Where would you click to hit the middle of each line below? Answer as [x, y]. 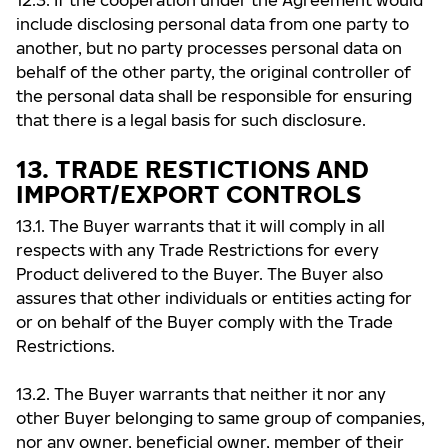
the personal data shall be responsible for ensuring [214, 96]
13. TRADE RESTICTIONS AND [192, 168]
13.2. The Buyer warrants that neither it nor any [201, 394]
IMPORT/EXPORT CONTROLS [188, 193]
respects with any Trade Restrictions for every [197, 250]
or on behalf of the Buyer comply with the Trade [204, 322]
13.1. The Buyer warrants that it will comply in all [200, 226]
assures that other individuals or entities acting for [214, 298]
